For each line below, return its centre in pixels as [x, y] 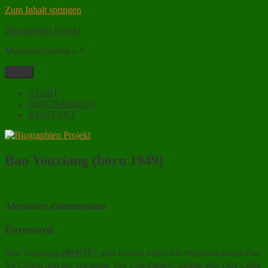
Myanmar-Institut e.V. [46, 51]
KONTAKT [52, 115]
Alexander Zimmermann [55, 206]
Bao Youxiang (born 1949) [84, 160]
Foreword [29, 229]
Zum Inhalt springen [43, 10]
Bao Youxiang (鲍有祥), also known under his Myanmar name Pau [132, 253]
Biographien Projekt [43, 30]
